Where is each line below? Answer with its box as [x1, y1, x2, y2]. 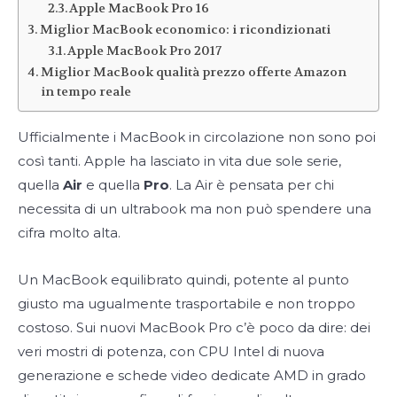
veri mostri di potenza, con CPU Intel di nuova [18, 342, 324, 360]
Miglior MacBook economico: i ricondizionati [39, 20, 331, 38]
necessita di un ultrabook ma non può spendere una [18, 199, 371, 217]
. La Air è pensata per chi [169, 175, 334, 193]
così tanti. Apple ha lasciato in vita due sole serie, [18, 152, 341, 169]
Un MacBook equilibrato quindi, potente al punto [18, 270, 349, 288]
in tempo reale [40, 82, 131, 100]
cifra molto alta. [18, 223, 121, 241]
